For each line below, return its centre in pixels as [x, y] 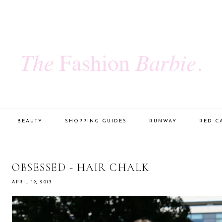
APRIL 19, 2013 [32, 182]
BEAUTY [30, 121]
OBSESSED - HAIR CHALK [81, 167]
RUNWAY [163, 121]
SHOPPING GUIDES [96, 121]
